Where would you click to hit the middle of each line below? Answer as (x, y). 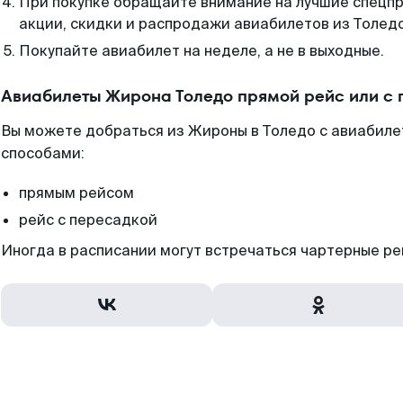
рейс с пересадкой (88, 220)
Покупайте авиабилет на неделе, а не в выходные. (201, 51)
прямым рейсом (76, 193)
